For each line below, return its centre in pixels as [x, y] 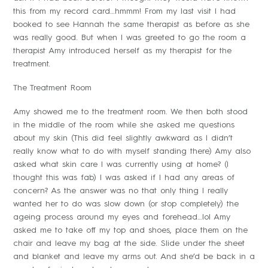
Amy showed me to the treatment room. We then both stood [130, 112]
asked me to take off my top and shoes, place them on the [130, 230]
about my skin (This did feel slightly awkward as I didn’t [123, 138]
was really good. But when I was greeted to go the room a [130, 37]
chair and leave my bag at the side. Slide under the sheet [129, 243]
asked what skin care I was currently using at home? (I [121, 164]
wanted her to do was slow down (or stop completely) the [126, 204]
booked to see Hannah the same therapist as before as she [131, 24]
